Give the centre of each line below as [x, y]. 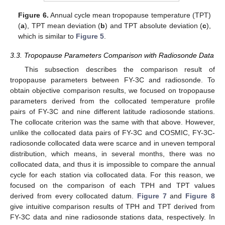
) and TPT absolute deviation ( [154, 25]
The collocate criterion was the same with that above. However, [113, 122]
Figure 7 [152, 196]
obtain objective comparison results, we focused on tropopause [113, 91]
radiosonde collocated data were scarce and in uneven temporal [113, 143]
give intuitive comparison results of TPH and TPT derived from [113, 207]
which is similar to [47, 36]
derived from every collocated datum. [74, 196]
